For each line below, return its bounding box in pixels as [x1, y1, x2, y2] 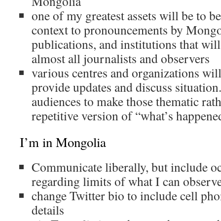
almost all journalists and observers [32, 50, 210, 67]
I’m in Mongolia [20, 133, 106, 151]
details [32, 201, 64, 218]
